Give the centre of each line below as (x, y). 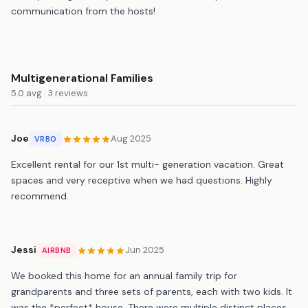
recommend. (40, 196)
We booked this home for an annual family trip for (124, 275)
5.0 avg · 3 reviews (49, 93)
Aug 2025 (131, 139)
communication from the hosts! (83, 11)
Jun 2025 (144, 250)
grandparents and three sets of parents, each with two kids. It (152, 291)
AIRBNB (57, 250)
